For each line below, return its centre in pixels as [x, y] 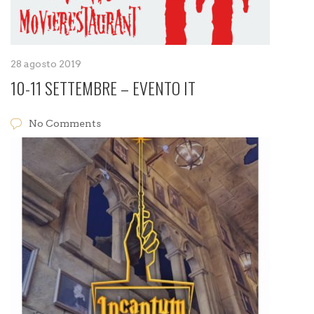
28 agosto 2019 [46, 64]
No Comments [65, 123]
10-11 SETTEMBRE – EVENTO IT [103, 88]
